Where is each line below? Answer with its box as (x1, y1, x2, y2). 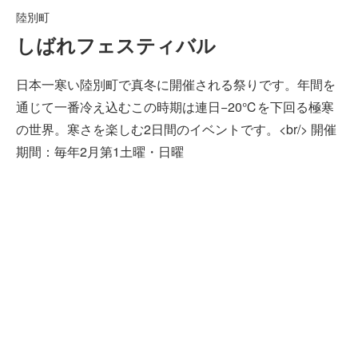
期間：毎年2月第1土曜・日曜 (16, 142, 184, 161)
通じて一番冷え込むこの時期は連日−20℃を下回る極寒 (16, 97, 334, 117)
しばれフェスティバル (16, 31, 216, 59)
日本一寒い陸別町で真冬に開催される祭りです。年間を (16, 75, 336, 94)
